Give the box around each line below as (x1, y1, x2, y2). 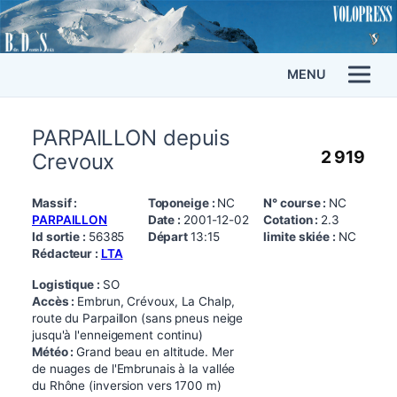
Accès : (32, 293, 78, 308)
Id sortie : (32, 229, 89, 244)
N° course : (263, 195, 330, 210)
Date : (147, 212, 183, 227)
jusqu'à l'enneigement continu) (32, 327, 203, 342)
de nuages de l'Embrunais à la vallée (32, 361, 236, 376)
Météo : (32, 344, 77, 359)
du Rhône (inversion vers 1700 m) (32, 378, 222, 393)
